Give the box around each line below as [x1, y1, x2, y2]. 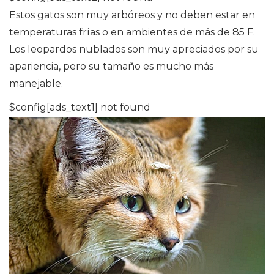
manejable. [9, 77, 63, 89]
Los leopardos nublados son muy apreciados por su [9, 43, 259, 55]
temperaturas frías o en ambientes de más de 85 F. [9, 26, 255, 38]
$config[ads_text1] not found [9, 101, 150, 113]
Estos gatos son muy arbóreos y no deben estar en [9, 9, 255, 21]
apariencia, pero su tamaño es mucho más [9, 60, 213, 72]
